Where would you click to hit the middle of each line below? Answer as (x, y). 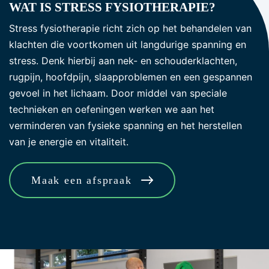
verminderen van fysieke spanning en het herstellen (125, 125)
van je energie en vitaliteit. (69, 142)
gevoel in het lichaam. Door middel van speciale (118, 93)
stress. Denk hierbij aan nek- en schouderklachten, (123, 61)
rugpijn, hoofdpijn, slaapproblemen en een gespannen (131, 77)
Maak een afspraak (82, 180)
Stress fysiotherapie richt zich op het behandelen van (130, 28)
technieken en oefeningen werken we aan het (112, 109)
